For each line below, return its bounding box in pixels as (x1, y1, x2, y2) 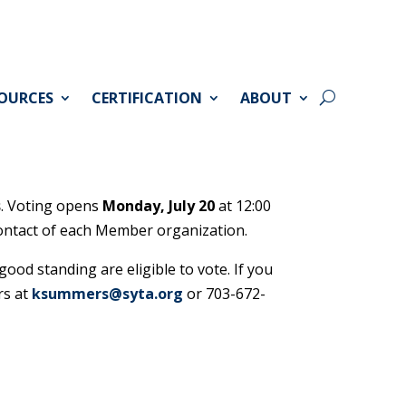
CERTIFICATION (91, 87, 202, 108)
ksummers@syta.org (32, 284, 184, 304)
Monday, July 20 (102, 196, 219, 217)
